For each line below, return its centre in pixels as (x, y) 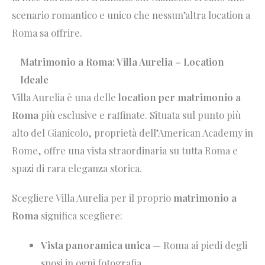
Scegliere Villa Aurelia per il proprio (93, 198)
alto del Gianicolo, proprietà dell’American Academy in (132, 133)
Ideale (34, 80)
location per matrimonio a (180, 97)
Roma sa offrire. (47, 32)
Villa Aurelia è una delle (65, 97)
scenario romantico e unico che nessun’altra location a (131, 14)
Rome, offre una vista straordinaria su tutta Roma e (125, 151)
